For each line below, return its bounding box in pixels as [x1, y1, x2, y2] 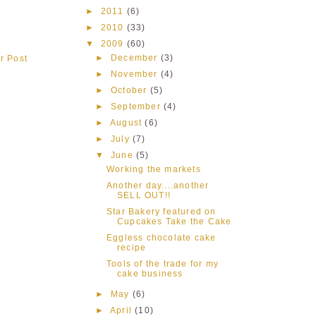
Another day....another [106, 180, 209, 190]
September [111, 101, 161, 111]
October [111, 85, 147, 95]
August [110, 117, 142, 128]
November [111, 68, 158, 79]
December [111, 52, 158, 63]
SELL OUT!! [116, 190, 171, 200]
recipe [116, 242, 147, 253]
